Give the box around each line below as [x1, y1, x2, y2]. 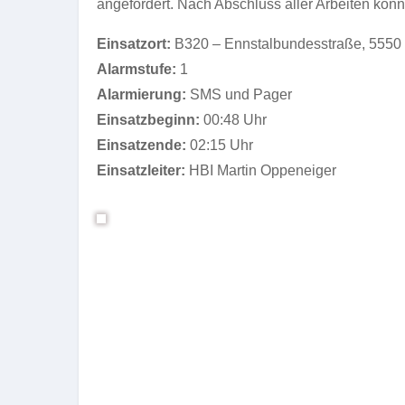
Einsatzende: [97, 137, 186, 153]
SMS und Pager [186, 87, 292, 102]
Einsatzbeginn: [97, 112, 200, 127]
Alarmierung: [97, 87, 186, 102]
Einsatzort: [97, 36, 174, 52]
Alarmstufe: [97, 61, 176, 77]
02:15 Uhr [186, 137, 253, 153]
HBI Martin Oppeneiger [185, 163, 336, 178]
